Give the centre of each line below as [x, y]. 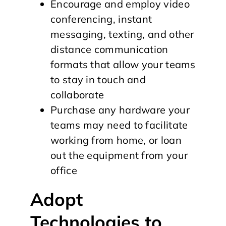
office [64, 170]
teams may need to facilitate [119, 125]
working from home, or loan [116, 140]
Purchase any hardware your [120, 109]
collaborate [77, 94]
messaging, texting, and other [122, 34]
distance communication [109, 49]
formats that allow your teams [123, 64]
